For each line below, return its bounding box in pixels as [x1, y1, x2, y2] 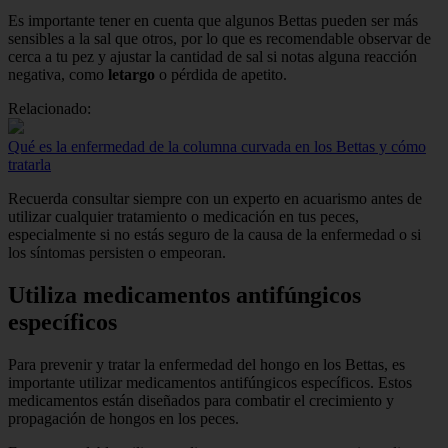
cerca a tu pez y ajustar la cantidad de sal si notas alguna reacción [8, 48, 417, 66]
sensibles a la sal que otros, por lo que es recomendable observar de [8, 30, 431, 48]
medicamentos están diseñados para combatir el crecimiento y [8, 391, 394, 409]
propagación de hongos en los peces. [8, 409, 239, 427]
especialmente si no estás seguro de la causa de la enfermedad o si [8, 226, 421, 244]
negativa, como [8, 66, 108, 84]
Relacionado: [8, 100, 91, 118]
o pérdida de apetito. [155, 66, 287, 84]
